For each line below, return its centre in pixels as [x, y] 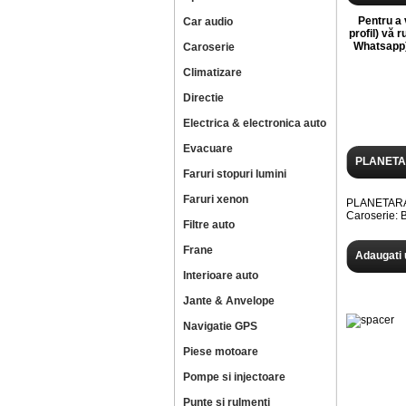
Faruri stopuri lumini [235, 174]
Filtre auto [209, 225]
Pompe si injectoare [234, 377]
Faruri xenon [216, 199]
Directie [203, 98]
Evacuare [208, 149]
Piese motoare [221, 352]
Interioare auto [221, 275]
